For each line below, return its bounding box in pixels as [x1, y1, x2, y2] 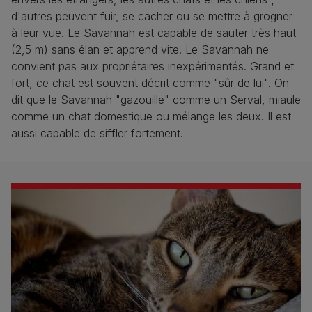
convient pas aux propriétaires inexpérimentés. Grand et [11, 58, 294, 73]
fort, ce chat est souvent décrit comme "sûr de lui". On [11, 75, 289, 90]
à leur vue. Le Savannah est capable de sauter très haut [11, 25, 296, 40]
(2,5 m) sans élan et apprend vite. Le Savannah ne [11, 42, 269, 56]
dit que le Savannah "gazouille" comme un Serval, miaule [11, 92, 301, 107]
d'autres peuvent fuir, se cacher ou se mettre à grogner [11, 8, 292, 23]
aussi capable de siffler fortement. [11, 125, 183, 140]
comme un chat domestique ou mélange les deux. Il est [11, 109, 291, 123]
